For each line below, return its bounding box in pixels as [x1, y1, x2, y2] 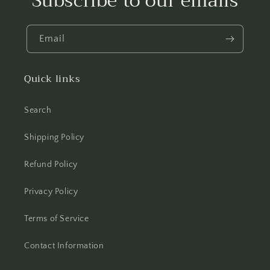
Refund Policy [24, 160, 78, 169]
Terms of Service [24, 214, 89, 224]
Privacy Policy [24, 187, 78, 196]
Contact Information [24, 241, 104, 251]
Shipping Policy [24, 133, 84, 142]
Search [24, 105, 52, 115]
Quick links [24, 71, 80, 87]
